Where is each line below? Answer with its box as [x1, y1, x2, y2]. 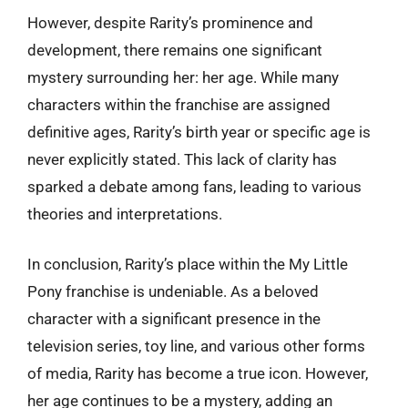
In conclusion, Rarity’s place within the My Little [27, 255, 348, 273]
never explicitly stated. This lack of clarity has [27, 149, 337, 168]
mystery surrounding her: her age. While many [27, 67, 339, 87]
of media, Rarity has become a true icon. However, [27, 364, 368, 382]
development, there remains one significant [27, 40, 322, 59]
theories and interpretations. [27, 204, 222, 223]
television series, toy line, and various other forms [27, 337, 365, 355]
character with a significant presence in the [27, 310, 321, 328]
